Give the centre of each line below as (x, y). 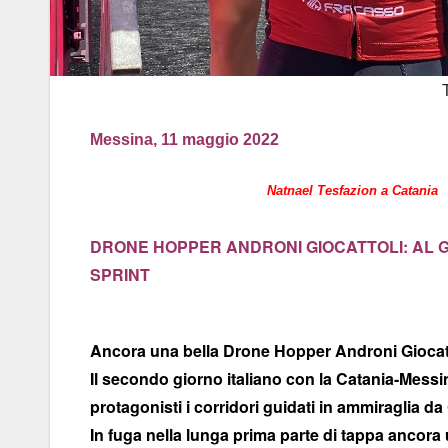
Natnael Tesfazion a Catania (352, 191)
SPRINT (120, 275)
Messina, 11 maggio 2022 (184, 140)
